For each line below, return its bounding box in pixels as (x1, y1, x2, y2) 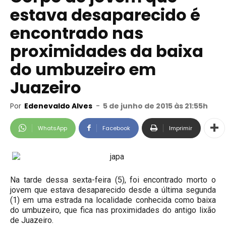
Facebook (102, 124, 130, 132)
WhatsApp (38, 124, 67, 132)
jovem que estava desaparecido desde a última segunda (10, 185, 216, 195)
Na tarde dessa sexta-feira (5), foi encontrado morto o (10, 175, 216, 185)
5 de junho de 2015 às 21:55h (103, 101, 208, 111)
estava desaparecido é (10, 4, 200, 26)
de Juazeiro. (10, 215, 53, 225)
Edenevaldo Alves (24, 101, 92, 111)
